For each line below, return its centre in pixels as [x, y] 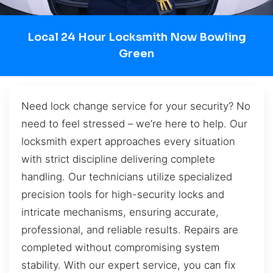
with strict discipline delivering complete [118, 159]
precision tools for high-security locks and [123, 194]
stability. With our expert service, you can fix [129, 265]
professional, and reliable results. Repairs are [130, 229]
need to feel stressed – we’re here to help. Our [134, 123]
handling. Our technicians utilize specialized [127, 176]
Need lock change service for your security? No [136, 106]
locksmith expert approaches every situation [128, 141]
